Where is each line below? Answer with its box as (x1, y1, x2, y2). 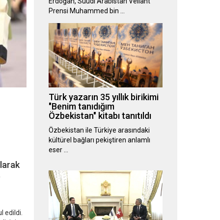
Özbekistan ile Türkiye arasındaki (48, 126, 150, 135)
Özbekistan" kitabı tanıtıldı (48, 110, 151, 121)
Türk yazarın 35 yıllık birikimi (48, 92, 159, 103)
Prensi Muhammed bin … (48, 7, 125, 15)
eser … (48, 146, 68, 154)
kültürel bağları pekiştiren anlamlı (48, 136, 150, 144)
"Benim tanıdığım (48, 101, 114, 112)
